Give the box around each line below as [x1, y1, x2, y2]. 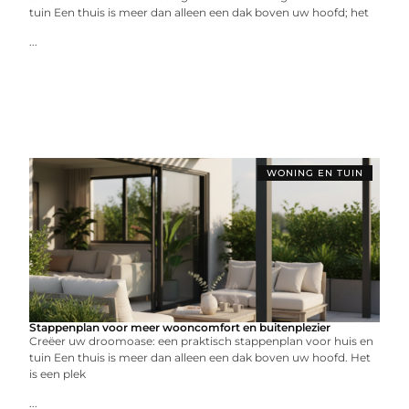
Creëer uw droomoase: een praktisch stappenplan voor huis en [29, 334, 374, 348]
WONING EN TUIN [266, 167, 363, 179]
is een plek [29, 367, 87, 381]
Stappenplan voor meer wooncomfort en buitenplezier [29, 320, 331, 334]
